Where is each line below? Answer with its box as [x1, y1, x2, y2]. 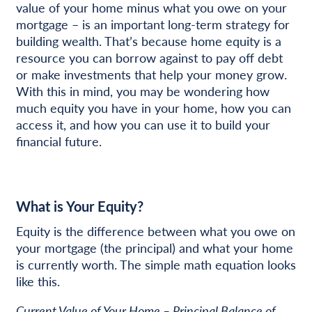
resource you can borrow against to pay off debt [15, 48, 283, 66]
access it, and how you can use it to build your [15, 115, 270, 133]
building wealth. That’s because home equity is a [15, 31, 281, 49]
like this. [15, 272, 60, 290]
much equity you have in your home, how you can [15, 98, 291, 116]
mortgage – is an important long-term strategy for [15, 15, 290, 33]
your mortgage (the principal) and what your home [15, 238, 293, 256]
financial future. [15, 132, 102, 150]
